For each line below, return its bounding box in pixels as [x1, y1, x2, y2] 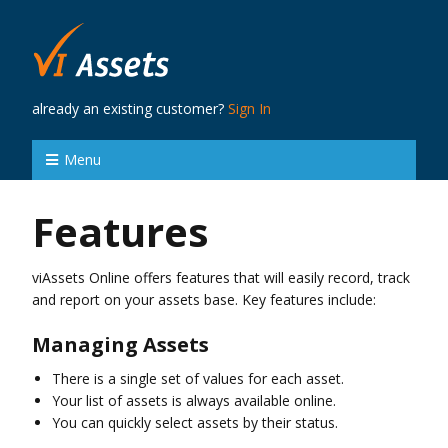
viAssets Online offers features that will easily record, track [32, 267, 410, 287]
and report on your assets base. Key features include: [32, 289, 376, 309]
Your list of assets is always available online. [52, 390, 336, 410]
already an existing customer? [32, 99, 228, 118]
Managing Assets [32, 330, 209, 358]
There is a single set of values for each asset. [52, 368, 344, 388]
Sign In [228, 99, 271, 118]
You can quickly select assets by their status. [52, 412, 338, 432]
